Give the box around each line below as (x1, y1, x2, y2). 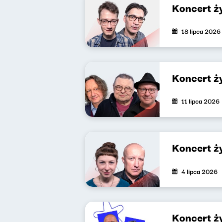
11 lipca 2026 (181, 96, 220, 106)
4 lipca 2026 (181, 166, 218, 176)
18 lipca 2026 (181, 26, 221, 36)
